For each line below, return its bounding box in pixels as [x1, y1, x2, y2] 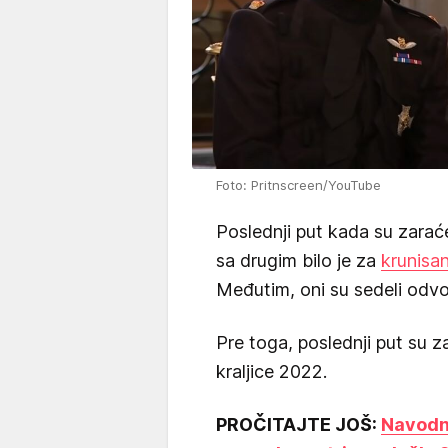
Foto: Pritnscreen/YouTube [216, 177, 381, 194]
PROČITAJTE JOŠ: [216, 414, 381, 436]
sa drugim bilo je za [216, 250, 381, 272]
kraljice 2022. [216, 361, 327, 383]
